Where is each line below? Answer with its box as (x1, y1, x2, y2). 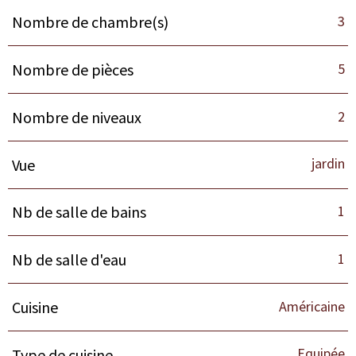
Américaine (278, 296, 345, 315)
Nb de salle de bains (11, 202, 146, 222)
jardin (311, 154, 345, 173)
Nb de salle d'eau (11, 250, 126, 270)
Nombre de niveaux (11, 106, 141, 127)
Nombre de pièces (11, 60, 133, 80)
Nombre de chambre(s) (11, 12, 168, 33)
